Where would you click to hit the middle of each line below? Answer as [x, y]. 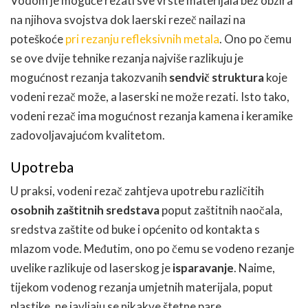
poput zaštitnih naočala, [221, 210]
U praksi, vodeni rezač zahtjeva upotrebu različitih [137, 191]
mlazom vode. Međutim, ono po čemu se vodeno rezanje [152, 249]
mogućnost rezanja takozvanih [90, 78]
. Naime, [254, 268]
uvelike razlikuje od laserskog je [91, 268]
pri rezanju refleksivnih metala [142, 39]
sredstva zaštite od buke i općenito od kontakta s [135, 230]
